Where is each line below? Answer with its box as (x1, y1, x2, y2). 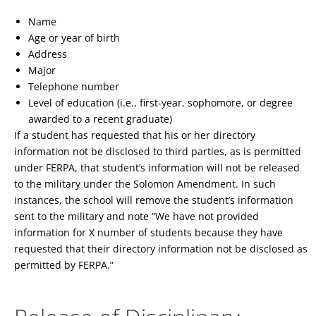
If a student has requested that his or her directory (14, 128, 255, 142)
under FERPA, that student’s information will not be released (14, 161, 300, 175)
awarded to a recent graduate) (28, 112, 172, 126)
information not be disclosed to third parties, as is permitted (14, 145, 301, 159)
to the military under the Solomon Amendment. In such (14, 177, 276, 191)
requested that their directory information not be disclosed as (14, 242, 308, 256)
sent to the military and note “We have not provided (14, 209, 259, 224)
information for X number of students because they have (14, 226, 283, 240)
